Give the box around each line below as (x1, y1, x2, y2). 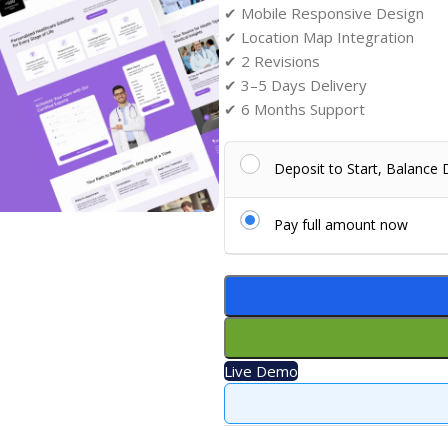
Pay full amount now (273, 214, 408, 234)
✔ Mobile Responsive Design (223, 2, 424, 23)
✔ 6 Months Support (223, 98, 365, 119)
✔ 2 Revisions (223, 50, 320, 71)
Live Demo (223, 360, 298, 381)
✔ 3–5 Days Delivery (223, 74, 367, 95)
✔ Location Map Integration (223, 26, 414, 47)
